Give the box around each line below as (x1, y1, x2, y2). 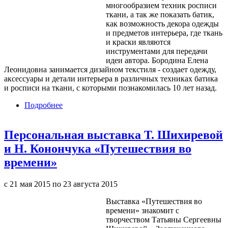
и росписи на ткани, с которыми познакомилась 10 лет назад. (4, 83, 217, 92)
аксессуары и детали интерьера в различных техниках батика (4, 74, 218, 83)
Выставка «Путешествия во (106, 196, 202, 206)
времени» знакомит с (106, 206, 179, 215)
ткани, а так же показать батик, (106, 10, 214, 19)
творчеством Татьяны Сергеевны (106, 215, 221, 224)
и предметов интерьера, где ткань (106, 28, 222, 37)
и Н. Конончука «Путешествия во (4, 141, 191, 155)
